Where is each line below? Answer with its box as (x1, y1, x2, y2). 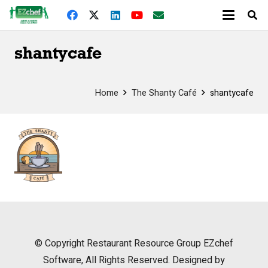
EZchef (201, 236, 233, 251)
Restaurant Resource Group (87, 236, 201, 251)
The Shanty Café (131, 87, 197, 99)
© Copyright (35, 236, 87, 251)
